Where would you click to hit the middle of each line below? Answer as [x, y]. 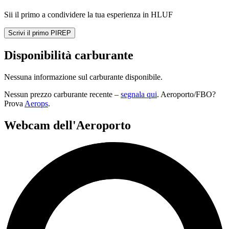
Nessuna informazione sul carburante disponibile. [83, 77]
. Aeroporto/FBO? [186, 94]
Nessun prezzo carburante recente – [62, 94]
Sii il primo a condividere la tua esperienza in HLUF [88, 14]
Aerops [36, 103]
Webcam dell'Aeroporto [67, 125]
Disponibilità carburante [69, 55]
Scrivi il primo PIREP [40, 33]
